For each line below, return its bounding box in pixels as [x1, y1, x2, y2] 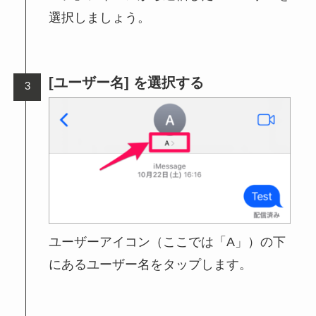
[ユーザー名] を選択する [49, 74, 205, 90]
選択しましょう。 [49, 11, 151, 25]
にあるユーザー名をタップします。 [49, 257, 253, 272]
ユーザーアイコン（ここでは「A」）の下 [49, 234, 286, 249]
